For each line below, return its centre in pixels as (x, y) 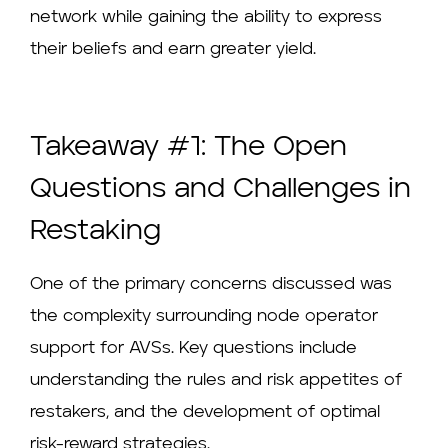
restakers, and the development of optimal (205, 412)
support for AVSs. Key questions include (193, 348)
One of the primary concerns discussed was (211, 284)
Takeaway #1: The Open (188, 147)
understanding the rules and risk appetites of (216, 380)
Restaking (95, 231)
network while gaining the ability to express (206, 17)
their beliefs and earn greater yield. (173, 49)
